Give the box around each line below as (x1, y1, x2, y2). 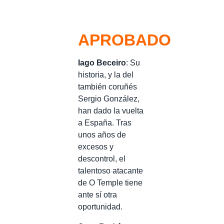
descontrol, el (78, 154, 125, 163)
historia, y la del (78, 70, 133, 79)
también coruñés (78, 82, 137, 91)
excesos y (78, 142, 113, 151)
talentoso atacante (78, 166, 143, 175)
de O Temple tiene (78, 178, 142, 187)
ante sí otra (78, 190, 117, 199)
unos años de (78, 130, 126, 139)
